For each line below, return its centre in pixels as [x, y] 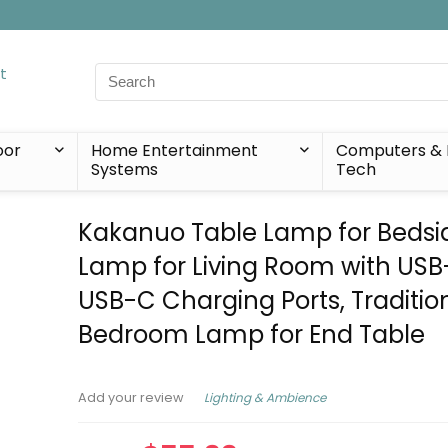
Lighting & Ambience [265, 397]
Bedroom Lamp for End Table [252, 334]
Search [120, 73]
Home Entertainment [174, 150]
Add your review [131, 397]
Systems [124, 169]
